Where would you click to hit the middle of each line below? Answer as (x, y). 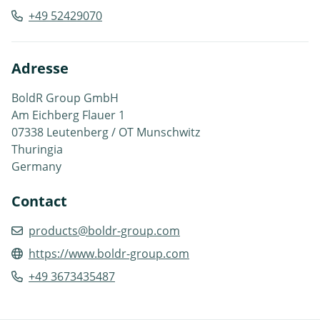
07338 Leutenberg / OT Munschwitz (106, 132)
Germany (36, 166)
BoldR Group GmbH (65, 97)
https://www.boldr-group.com (109, 253)
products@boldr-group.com (104, 230)
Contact (39, 201)
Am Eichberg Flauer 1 (68, 115)
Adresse (40, 68)
